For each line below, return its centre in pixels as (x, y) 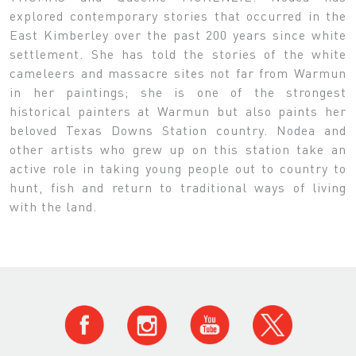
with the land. (53, 206)
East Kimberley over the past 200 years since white (178, 34)
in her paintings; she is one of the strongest (178, 91)
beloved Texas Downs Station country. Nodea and (178, 130)
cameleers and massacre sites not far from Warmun (178, 72)
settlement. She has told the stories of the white (178, 53)
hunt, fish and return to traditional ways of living (178, 187)
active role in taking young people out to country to (178, 168)
